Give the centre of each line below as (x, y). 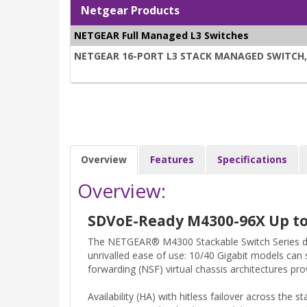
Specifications (252, 160)
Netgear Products (130, 11)
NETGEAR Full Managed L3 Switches (161, 36)
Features (172, 160)
